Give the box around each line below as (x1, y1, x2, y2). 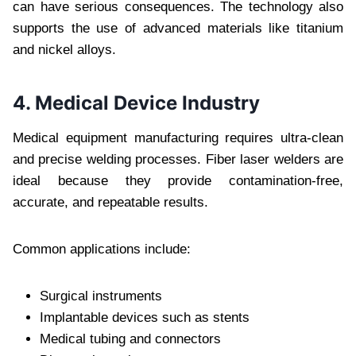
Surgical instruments (40, 288, 162, 304)
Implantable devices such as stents (40, 309, 250, 325)
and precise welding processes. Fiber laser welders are (13, 151, 343, 167)
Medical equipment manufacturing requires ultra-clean (13, 130, 343, 145)
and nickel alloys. (13, 41, 116, 57)
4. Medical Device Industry (13, 91, 260, 114)
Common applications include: (13, 241, 191, 257)
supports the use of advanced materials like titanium (13, 20, 343, 36)
